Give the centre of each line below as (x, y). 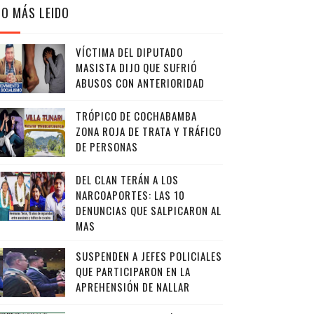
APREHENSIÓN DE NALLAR (132, 287)
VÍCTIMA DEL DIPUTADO (129, 52)
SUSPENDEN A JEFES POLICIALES (149, 256)
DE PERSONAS (107, 146)
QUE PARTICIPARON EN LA (133, 271)
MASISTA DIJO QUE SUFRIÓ (136, 67)
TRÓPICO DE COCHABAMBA (136, 116)
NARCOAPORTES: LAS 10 (130, 195)
